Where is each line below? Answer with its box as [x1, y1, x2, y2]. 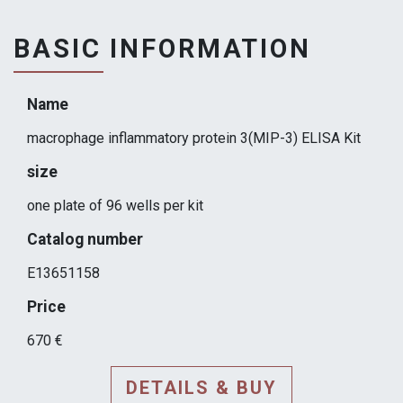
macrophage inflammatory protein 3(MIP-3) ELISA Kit [27, 130, 361, 148]
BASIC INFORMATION [13, 32, 311, 64]
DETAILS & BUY [126, 377, 277, 399]
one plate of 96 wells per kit [27, 197, 203, 215]
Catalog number [27, 230, 143, 249]
